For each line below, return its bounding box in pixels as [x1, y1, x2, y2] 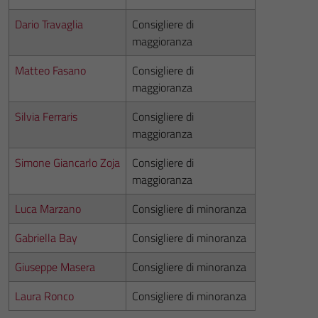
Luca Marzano [15, 200, 81, 217]
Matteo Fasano [15, 62, 86, 79]
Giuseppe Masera [15, 258, 95, 275]
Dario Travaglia [15, 16, 83, 33]
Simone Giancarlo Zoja [15, 154, 120, 171]
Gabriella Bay [15, 229, 77, 246]
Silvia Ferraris [15, 108, 77, 125]
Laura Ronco [15, 287, 74, 305]
